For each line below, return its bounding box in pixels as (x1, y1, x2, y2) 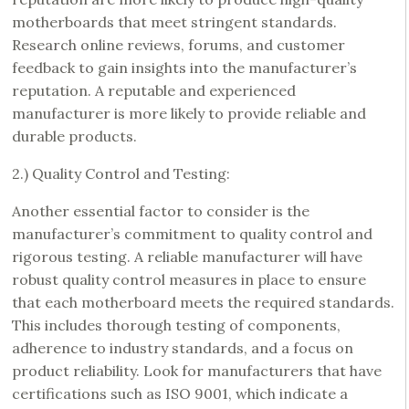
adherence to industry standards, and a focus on (12, 339, 353, 357)
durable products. (12, 127, 137, 145)
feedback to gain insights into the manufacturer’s (12, 58, 357, 77)
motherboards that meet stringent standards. (12, 13, 337, 31)
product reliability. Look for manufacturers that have (12, 362, 382, 380)
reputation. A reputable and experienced (12, 81, 296, 100)
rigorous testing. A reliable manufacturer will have (12, 247, 362, 266)
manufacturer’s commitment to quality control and (12, 225, 372, 243)
